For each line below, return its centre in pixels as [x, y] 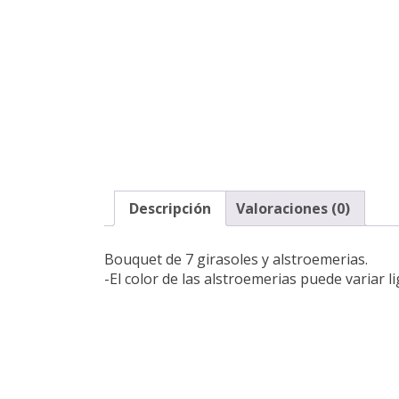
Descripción [170, 208]
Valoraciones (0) [293, 208]
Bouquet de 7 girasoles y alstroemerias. [236, 259]
